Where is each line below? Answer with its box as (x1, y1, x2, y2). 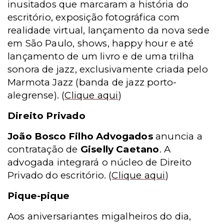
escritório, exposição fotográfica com (7, 11, 179, 23)
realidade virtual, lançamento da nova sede (7, 24, 209, 36)
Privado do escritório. (7, 169, 106, 181)
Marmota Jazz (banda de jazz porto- (7, 76, 177, 88)
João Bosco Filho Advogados (7, 130, 153, 142)
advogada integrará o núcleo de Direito (7, 156, 192, 168)
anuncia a (152, 130, 202, 142)
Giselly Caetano (80, 143, 159, 155)
